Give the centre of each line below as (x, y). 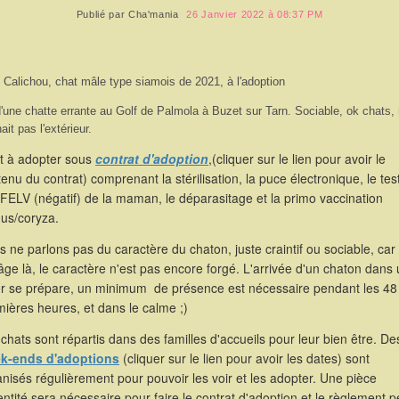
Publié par (102, 14)
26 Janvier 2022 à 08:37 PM (255, 14)
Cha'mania (153, 14)
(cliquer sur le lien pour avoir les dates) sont (244, 358)
